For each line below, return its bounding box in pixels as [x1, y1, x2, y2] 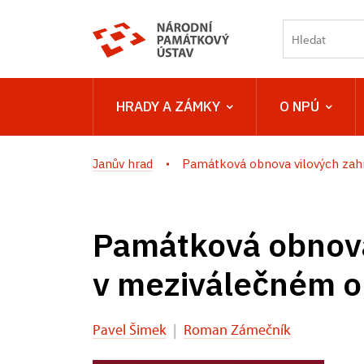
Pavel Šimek [93, 320, 166, 339]
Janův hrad [93, 156, 153, 171]
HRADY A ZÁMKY [116, 97, 220, 115]
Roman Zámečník [184, 320, 290, 339]
